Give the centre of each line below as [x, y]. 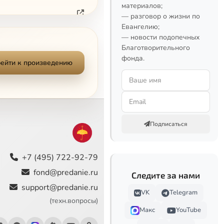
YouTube [188, 210]
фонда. [133, 58]
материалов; [142, 6]
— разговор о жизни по [161, 16]
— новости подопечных [160, 37]
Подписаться [169, 124]
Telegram [183, 192]
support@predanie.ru [59, 187]
